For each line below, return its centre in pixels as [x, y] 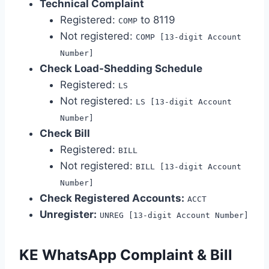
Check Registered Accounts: [112, 198]
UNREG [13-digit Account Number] [174, 215]
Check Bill [65, 133]
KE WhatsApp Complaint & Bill [126, 255]
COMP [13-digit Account [189, 37]
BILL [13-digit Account [189, 166]
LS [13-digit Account [184, 101]
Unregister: [68, 214]
